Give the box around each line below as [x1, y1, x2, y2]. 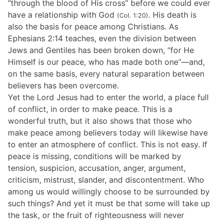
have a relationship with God [8, 10, 117, 20]
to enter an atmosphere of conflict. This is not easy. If [8, 139, 207, 149]
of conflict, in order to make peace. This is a [8, 104, 172, 114]
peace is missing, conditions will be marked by [8, 151, 181, 161]
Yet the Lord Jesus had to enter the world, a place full [8, 92, 209, 102]
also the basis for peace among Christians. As [8, 22, 178, 31]
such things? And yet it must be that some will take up [8, 198, 210, 208]
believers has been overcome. [8, 81, 119, 90]
